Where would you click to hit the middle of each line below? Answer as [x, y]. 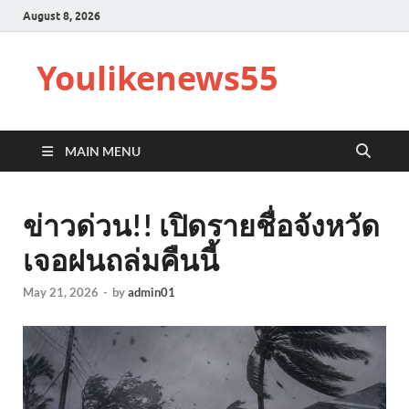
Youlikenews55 [157, 78]
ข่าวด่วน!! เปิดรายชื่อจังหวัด [201, 225]
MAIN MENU [103, 151]
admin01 [152, 293]
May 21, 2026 [61, 293]
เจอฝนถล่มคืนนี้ [121, 260]
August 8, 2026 [62, 16]
